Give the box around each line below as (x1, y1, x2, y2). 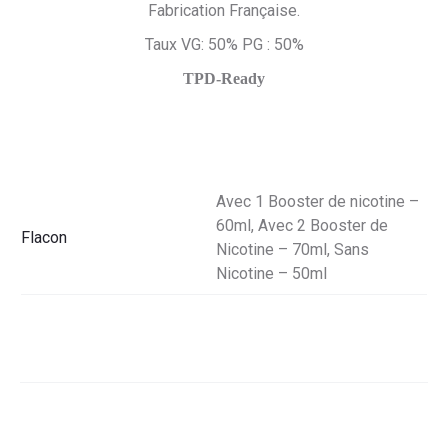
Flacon (21, 228, 67, 247)
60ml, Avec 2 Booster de (216, 216, 388, 235)
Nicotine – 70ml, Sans (216, 240, 369, 259)
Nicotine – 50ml (216, 264, 327, 283)
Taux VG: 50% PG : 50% (144, 35, 304, 54)
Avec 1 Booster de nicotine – (216, 192, 419, 211)
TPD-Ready (183, 70, 265, 87)
